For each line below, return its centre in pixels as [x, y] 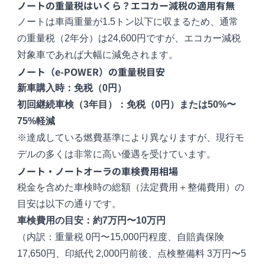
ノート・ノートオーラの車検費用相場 [98, 171]
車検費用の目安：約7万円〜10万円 [92, 221]
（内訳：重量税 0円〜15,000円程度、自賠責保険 [121, 237]
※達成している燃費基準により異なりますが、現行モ [131, 138]
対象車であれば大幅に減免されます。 [98, 55]
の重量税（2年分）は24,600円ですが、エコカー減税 [129, 38]
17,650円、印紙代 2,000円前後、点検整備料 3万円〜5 [132, 254]
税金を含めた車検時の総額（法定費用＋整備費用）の [131, 188]
